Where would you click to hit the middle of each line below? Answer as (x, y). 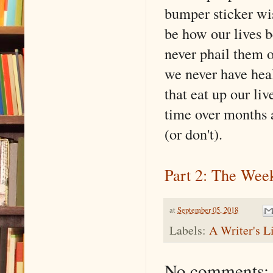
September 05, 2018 (208, 210)
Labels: (189, 230)
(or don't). (193, 133)
